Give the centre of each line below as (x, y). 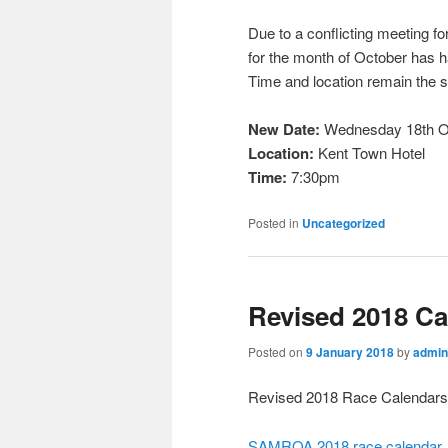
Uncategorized (343, 222)
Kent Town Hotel (371, 153)
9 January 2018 (350, 352)
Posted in (273, 222)
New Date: (284, 129)
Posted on (277, 352)
